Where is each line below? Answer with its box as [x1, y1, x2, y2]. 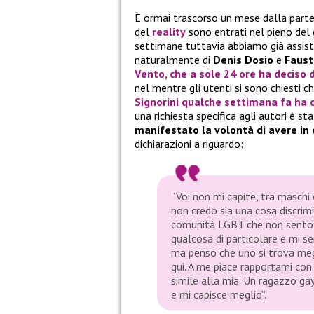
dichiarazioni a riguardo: [135, 137, 243, 151]
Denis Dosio [213, 53, 273, 67]
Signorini [135, 95, 179, 109]
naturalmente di [135, 53, 213, 67]
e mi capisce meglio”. [171, 287, 266, 302]
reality [152, 25, 186, 39]
